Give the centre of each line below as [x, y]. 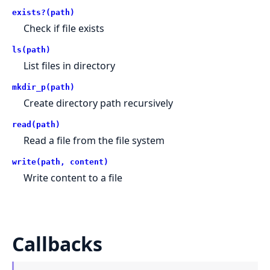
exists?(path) [43, 12]
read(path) [36, 124]
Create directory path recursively [99, 103]
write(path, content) [60, 162]
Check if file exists [64, 28]
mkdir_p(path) [43, 87]
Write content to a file [73, 177]
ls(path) [31, 49]
